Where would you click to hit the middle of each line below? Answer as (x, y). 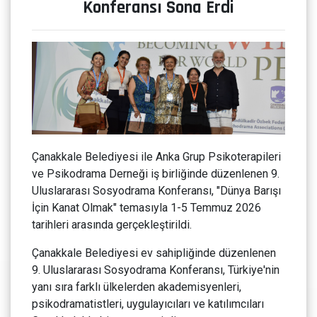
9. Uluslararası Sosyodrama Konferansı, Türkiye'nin (156, 270)
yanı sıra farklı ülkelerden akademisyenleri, (137, 287)
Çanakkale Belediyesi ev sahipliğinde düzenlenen (154, 253)
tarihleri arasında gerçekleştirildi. (112, 225)
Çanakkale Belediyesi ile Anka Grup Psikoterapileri (156, 157)
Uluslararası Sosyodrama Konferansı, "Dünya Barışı (156, 191)
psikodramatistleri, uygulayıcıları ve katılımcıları (148, 304)
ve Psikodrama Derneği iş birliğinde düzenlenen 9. (156, 174)
